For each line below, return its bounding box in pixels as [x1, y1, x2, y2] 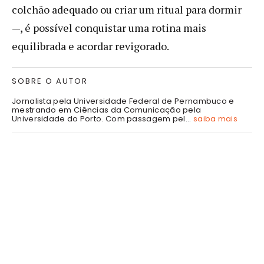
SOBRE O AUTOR [12, 75, 88, 87]
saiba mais [193, 113, 237, 124]
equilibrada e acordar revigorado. [12, 38, 169, 53]
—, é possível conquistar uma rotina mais [12, 20, 206, 35]
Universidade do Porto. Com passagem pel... [12, 113, 193, 124]
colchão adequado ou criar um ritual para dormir [12, 2, 242, 16]
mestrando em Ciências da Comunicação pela [12, 104, 202, 115]
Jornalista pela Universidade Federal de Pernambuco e [12, 95, 235, 107]
